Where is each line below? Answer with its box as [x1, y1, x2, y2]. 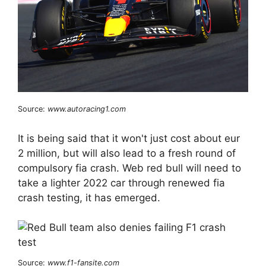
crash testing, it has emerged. [18, 191, 160, 204]
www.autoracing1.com [47, 104, 126, 114]
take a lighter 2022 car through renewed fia [18, 176, 225, 189]
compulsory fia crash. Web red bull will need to [18, 161, 241, 174]
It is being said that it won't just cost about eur [18, 132, 240, 144]
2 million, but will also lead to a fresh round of [18, 147, 236, 159]
